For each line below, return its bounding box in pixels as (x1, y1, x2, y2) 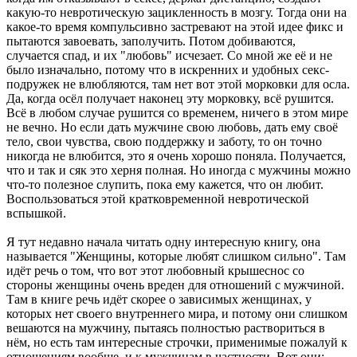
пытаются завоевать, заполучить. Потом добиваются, (6, 33, 296, 48)
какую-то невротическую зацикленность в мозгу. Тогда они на (6, 5, 347, 19)
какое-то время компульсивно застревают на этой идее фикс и (6, 19, 343, 33)
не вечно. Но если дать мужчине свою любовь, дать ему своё (6, 120, 338, 134)
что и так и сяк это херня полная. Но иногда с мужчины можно (6, 163, 351, 177)
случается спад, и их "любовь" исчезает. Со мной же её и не (6, 48, 332, 62)
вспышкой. (6, 206, 66, 220)
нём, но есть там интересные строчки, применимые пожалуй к (6, 335, 347, 349)
